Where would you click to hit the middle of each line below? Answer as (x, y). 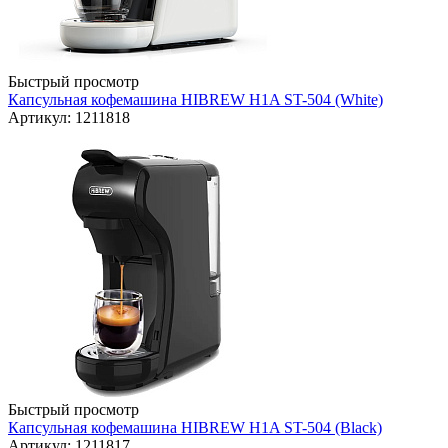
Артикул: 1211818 (69, 118)
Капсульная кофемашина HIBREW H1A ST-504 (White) (195, 100)
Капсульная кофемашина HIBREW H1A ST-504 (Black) (195, 428)
